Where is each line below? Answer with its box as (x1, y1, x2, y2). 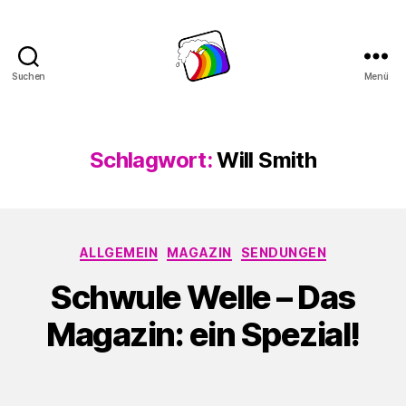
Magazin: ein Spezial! (46, 314, 360, 355)
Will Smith (217, 146, 316, 173)
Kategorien (202, 238, 283, 258)
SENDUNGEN (240, 244, 327, 260)
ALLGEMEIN (79, 244, 159, 260)
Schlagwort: (90, 146, 212, 173)
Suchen (11, 70, 46, 82)
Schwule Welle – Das (51, 277, 355, 318)
